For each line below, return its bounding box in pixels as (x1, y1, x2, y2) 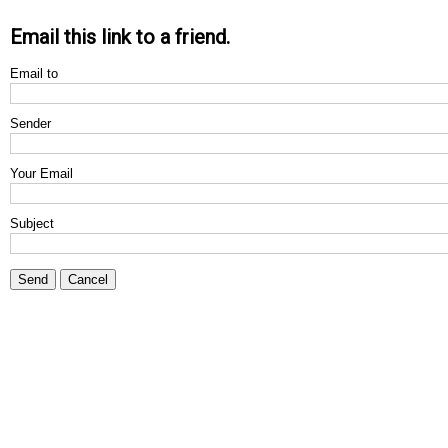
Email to (10, 66, 58, 81)
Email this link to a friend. (10, 25, 230, 49)
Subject (10, 216, 54, 231)
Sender (10, 116, 51, 131)
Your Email (10, 166, 73, 181)
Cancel (68, 272, 108, 287)
